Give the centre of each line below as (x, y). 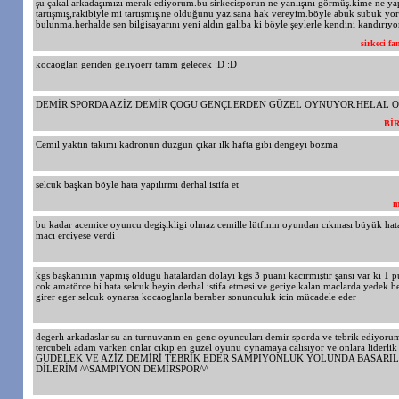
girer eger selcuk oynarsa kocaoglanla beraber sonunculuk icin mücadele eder (196, 297)
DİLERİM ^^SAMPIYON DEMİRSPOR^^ (122, 369)
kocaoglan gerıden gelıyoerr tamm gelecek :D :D (136, 64)
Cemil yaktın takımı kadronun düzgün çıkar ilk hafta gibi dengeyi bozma (187, 144)
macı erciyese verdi (75, 235)
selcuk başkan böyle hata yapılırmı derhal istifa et (137, 184)
